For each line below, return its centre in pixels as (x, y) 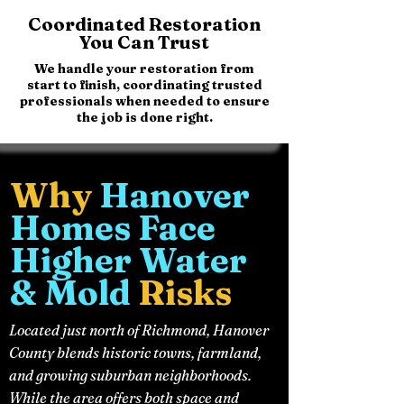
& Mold (74, 292)
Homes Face (113, 227)
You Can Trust (144, 41)
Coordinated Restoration (144, 23)
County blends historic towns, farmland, (135, 352)
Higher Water (129, 260)
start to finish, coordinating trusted (144, 84)
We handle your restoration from (144, 68)
